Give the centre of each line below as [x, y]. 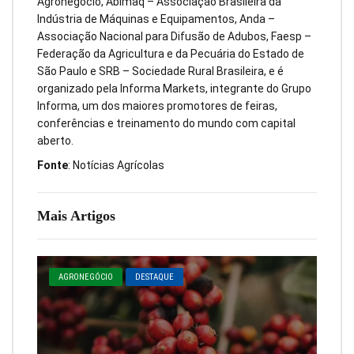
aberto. [55, 141]
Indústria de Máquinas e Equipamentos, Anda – [156, 19]
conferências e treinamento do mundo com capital [166, 124]
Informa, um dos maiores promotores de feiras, [157, 106]
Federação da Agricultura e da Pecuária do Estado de [171, 54]
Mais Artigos [76, 216]
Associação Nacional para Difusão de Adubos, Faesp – [174, 37]
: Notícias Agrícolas [116, 166]
